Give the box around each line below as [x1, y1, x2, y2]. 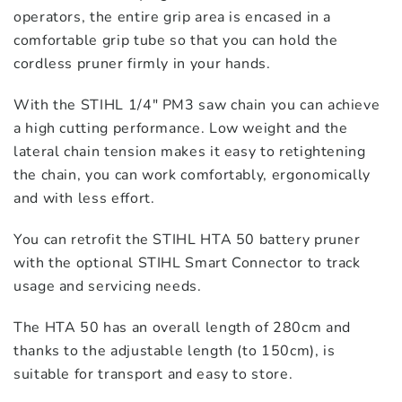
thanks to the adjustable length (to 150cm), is [13, 341, 336, 361]
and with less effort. [13, 188, 155, 208]
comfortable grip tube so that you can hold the [13, 31, 338, 50]
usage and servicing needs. [13, 276, 202, 296]
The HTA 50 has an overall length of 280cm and [13, 318, 351, 337]
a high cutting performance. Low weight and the [13, 118, 348, 138]
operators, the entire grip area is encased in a [13, 7, 332, 27]
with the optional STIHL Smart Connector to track [13, 253, 361, 273]
